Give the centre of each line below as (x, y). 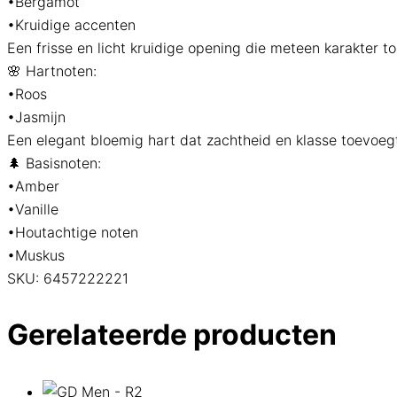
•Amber (33, 187)
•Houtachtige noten (73, 233)
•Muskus (36, 256)
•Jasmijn (36, 117)
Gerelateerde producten (172, 335)
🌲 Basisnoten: (54, 163)
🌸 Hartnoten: (52, 71)
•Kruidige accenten (71, 25)
